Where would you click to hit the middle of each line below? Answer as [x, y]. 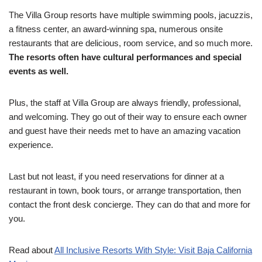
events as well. [39, 71]
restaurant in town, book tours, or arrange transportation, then [125, 191]
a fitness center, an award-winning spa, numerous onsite [116, 29]
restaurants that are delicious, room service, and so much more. [131, 43]
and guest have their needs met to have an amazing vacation [125, 131]
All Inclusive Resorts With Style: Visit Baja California [153, 250]
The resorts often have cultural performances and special [125, 57]
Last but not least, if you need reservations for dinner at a [116, 177]
